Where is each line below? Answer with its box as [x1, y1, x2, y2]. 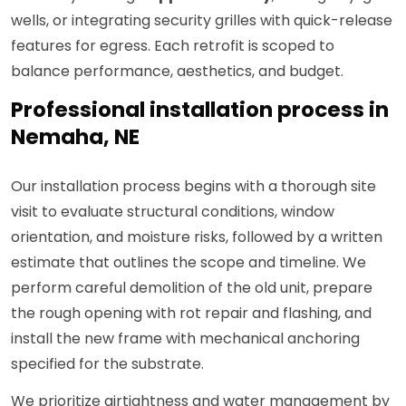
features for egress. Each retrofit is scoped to [11, 35, 334, 57]
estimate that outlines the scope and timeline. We [11, 252, 366, 274]
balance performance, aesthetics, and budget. [11, 61, 343, 82]
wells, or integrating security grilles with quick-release [11, 10, 392, 32]
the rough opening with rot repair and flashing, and [11, 303, 372, 324]
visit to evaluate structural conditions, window [11, 201, 334, 223]
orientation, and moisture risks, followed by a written [11, 227, 382, 248]
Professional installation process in [11, 95, 389, 125]
